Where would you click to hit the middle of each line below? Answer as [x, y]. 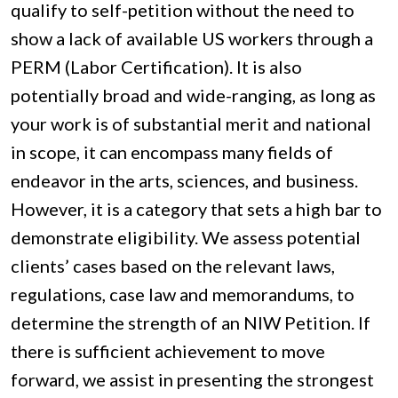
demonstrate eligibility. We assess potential [186, 238]
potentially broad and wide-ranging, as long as [193, 96]
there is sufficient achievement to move [168, 351]
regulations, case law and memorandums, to [183, 295]
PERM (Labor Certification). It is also [156, 67]
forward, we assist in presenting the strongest [192, 380]
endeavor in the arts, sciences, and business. [184, 181]
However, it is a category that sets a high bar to [196, 209]
